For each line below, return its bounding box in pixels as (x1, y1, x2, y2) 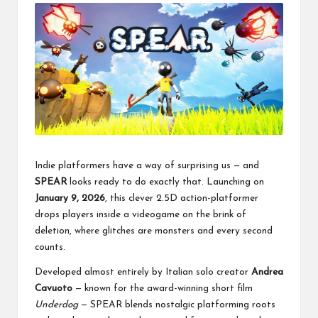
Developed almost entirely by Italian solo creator (35, 268, 251, 278)
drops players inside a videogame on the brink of (35, 210, 246, 220)
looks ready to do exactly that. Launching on (67, 177, 264, 187)
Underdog (35, 300, 78, 310)
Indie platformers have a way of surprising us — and (35, 161, 259, 171)
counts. (35, 243, 65, 253)
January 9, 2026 (35, 194, 105, 204)
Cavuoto (35, 284, 72, 294)
